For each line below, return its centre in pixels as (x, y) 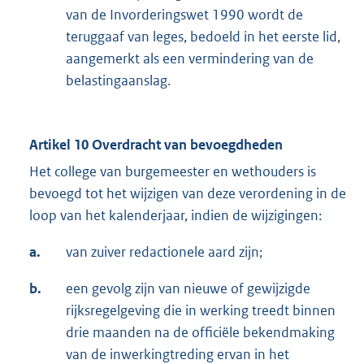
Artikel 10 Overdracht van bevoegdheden (156, 145)
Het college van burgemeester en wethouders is (173, 172)
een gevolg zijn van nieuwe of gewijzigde (188, 289)
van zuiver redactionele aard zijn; (164, 252)
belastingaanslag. (118, 81)
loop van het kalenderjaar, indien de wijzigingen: (175, 216)
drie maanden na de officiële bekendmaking (200, 333)
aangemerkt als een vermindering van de (190, 59)
